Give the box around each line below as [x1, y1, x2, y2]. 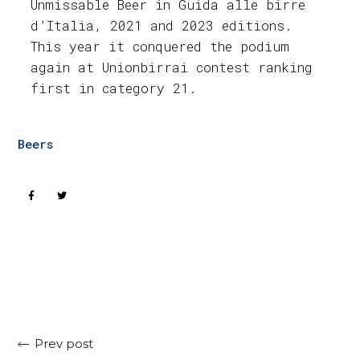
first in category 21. [31, 80, 198, 97]
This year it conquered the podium [31, 38, 290, 55]
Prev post [35, 336, 94, 352]
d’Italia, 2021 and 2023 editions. [31, 17, 293, 35]
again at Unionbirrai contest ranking [31, 59, 313, 76]
